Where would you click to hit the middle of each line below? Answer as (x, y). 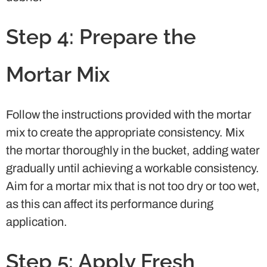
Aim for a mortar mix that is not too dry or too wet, (133, 186)
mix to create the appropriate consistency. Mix (125, 132)
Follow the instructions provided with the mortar (129, 114)
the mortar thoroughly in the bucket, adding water (133, 150)
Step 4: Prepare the (101, 36)
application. (37, 221)
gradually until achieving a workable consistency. (133, 168)
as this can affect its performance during (110, 204)
